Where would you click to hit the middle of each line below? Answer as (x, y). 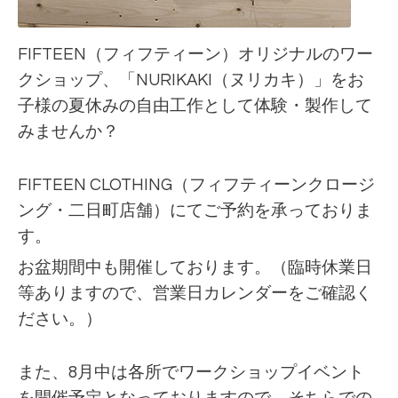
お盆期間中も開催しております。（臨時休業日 (195, 268)
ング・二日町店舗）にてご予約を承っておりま (195, 211)
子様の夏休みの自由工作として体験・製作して (195, 107)
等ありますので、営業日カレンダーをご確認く (195, 294)
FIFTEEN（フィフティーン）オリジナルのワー (195, 55)
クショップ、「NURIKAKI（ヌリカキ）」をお (191, 81)
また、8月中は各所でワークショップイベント (191, 373)
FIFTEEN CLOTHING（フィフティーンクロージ (196, 186)
